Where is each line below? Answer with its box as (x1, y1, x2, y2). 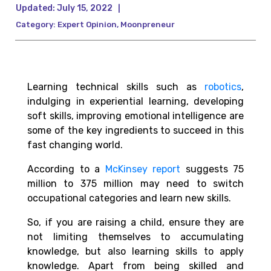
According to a (27, 163, 105, 175)
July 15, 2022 (55, 3, 113, 14)
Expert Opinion (57, 20, 117, 30)
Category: (16, 20, 56, 30)
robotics (204, 81, 241, 93)
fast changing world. (27, 139, 123, 151)
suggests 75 (180, 163, 244, 175)
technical (76, 81, 126, 93)
